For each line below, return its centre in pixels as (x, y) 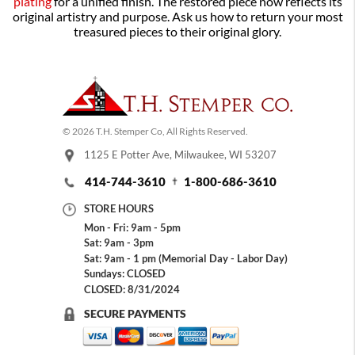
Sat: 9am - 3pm (118, 243)
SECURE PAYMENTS (135, 313)
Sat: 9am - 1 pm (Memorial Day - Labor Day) (185, 258)
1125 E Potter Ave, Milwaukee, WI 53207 (180, 155)
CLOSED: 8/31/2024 (132, 289)
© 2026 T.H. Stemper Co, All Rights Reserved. (155, 132)
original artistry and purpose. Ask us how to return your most (177, 17)
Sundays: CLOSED (124, 274)
